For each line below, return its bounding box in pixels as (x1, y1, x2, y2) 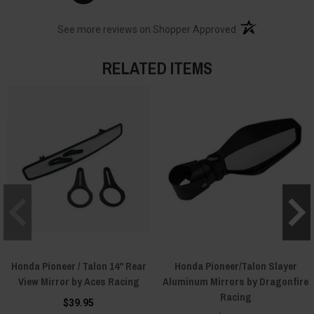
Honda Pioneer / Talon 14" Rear (11, 258, 146, 273)
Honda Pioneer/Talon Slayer (174, 258, 297, 273)
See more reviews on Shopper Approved (57, 23, 237, 35)
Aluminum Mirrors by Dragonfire (163, 273, 308, 289)
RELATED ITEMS (102, 56, 212, 79)
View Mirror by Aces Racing (18, 273, 139, 289)
